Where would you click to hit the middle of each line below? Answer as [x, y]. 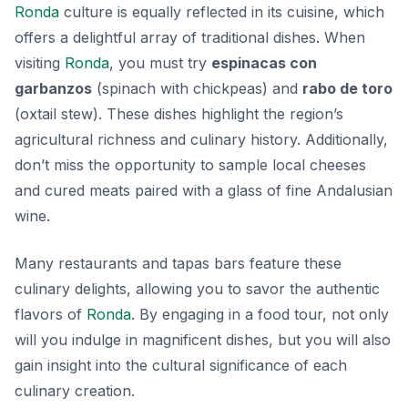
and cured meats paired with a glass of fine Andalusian [204, 190]
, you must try [160, 62]
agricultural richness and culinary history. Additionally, [201, 139]
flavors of [51, 314]
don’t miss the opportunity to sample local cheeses [190, 164]
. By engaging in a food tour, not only [260, 314]
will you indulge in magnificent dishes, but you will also [203, 339]
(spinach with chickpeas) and [197, 88]
